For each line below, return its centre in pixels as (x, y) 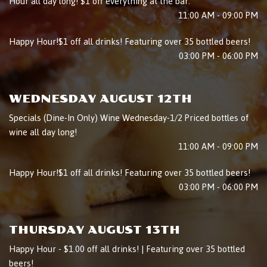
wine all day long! (43, 132)
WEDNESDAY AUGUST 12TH (100, 99)
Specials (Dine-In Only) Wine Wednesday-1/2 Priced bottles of (129, 118)
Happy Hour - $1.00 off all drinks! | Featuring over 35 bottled (127, 249)
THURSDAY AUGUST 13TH (94, 230)
